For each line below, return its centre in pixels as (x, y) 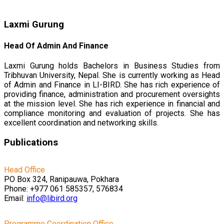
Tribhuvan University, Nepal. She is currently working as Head (112, 75)
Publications (31, 142)
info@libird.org (52, 198)
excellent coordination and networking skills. (81, 122)
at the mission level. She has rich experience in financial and (112, 103)
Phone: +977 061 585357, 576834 (63, 189)
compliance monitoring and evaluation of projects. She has (112, 113)
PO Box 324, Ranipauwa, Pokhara (61, 179)
